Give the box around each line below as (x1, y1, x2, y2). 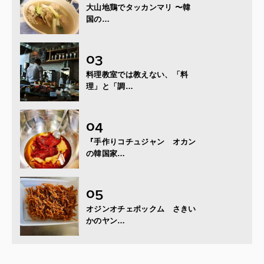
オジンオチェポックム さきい (86, 204, 196, 213)
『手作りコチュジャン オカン (86, 137, 196, 146)
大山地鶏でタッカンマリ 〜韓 (86, 2, 191, 12)
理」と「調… (86, 81, 133, 91)
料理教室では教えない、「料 (86, 70, 189, 79)
